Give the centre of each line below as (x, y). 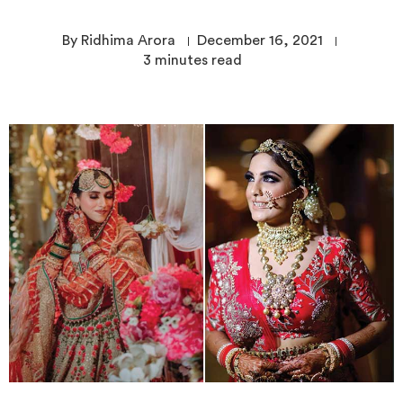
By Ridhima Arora (119, 40)
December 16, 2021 (260, 40)
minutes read (198, 60)
